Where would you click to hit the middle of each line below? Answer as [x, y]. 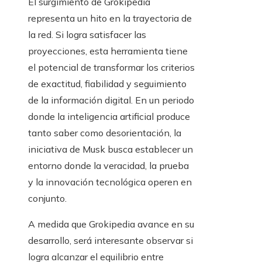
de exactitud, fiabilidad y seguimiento [107, 84]
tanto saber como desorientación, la [105, 133]
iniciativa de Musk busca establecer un [111, 149]
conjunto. [47, 199]
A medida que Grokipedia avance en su [111, 224]
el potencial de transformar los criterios [111, 68]
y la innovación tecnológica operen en [110, 182]
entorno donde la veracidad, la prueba [108, 166]
